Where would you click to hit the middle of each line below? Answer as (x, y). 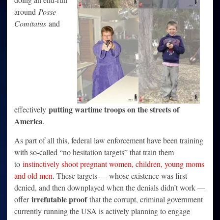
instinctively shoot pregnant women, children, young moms (113, 164)
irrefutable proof (59, 199)
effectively (31, 110)
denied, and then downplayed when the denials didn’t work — (110, 188)
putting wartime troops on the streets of (114, 110)
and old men (33, 176)
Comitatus (30, 24)
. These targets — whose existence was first (120, 176)
